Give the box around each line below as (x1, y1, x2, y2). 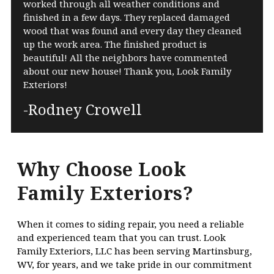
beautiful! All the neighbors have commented (23, 51, 228, 64)
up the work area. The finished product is (23, 38, 207, 51)
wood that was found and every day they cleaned (23, 24, 242, 37)
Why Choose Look (17, 157, 187, 182)
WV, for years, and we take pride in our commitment (17, 258, 252, 271)
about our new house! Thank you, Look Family (23, 65, 231, 78)
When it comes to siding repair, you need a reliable (17, 218, 244, 231)
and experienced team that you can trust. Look (17, 231, 226, 244)
